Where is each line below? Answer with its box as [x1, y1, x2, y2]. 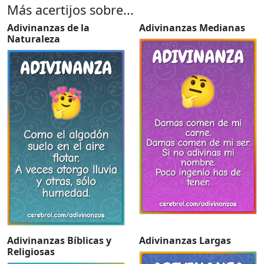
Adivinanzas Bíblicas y [7, 234, 111, 247]
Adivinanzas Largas [139, 234, 231, 247]
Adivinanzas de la [7, 21, 90, 35]
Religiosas [7, 245, 55, 259]
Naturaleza [7, 32, 60, 46]
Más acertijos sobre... [7, 1, 134, 19]
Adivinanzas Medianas [139, 21, 245, 35]
